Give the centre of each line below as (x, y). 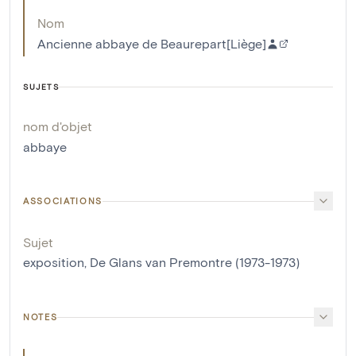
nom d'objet (58, 126)
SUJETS (41, 87)
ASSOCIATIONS (63, 201)
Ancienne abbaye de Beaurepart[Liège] (152, 44)
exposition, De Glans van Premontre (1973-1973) (161, 262)
